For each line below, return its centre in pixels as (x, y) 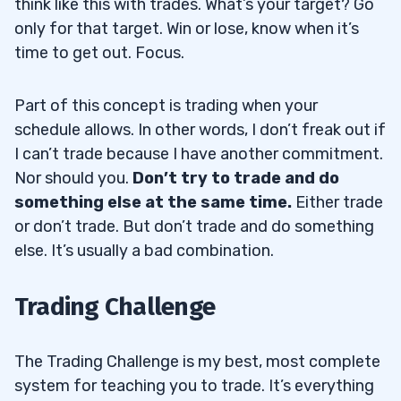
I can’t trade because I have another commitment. (199, 154)
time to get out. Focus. (99, 53)
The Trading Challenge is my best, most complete (197, 362)
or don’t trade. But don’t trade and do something (194, 227)
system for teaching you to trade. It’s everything (194, 386)
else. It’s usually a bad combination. (144, 251)
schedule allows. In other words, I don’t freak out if (200, 130)
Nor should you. (73, 179)
